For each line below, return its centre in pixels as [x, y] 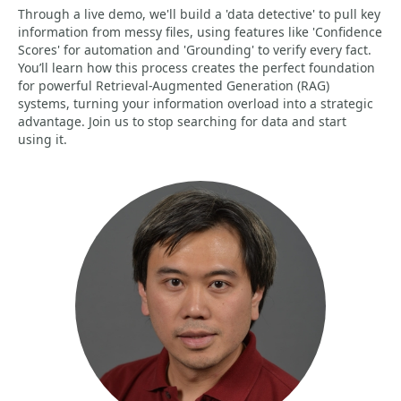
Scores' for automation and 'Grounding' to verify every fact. [195, 50]
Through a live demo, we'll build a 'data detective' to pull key [199, 14]
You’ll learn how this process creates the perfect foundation [196, 68]
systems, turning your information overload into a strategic [196, 103]
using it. [43, 139]
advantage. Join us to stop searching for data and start [182, 121]
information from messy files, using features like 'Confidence [200, 32]
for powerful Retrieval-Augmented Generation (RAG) [174, 85]
